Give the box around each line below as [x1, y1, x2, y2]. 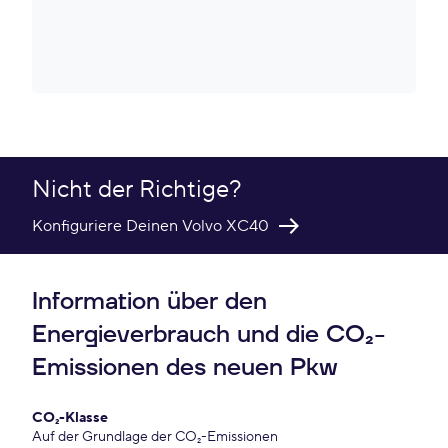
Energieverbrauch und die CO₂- [32, 319, 386, 351]
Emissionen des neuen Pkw [32, 352, 338, 384]
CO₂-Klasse [32, 409, 108, 427]
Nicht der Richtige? [32, 174, 241, 205]
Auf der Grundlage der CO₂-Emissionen [32, 428, 278, 446]
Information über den [32, 286, 267, 318]
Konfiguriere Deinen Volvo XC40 [32, 216, 269, 236]
